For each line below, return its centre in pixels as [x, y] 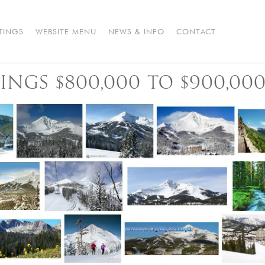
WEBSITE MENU [66, 31]
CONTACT [196, 31]
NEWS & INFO [136, 31]
